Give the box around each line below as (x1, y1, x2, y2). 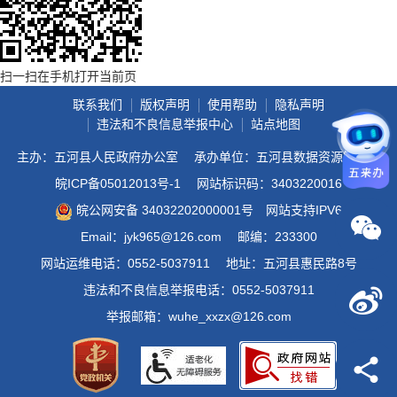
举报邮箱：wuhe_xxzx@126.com (105, 309, 292, 324)
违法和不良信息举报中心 (97, 117, 233, 132)
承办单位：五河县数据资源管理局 (194, 150, 380, 165)
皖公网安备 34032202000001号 (76, 203, 254, 218)
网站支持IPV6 (266, 203, 343, 218)
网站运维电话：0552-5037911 (40, 256, 210, 271)
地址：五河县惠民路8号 (225, 256, 357, 271)
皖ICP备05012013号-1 (55, 176, 181, 191)
